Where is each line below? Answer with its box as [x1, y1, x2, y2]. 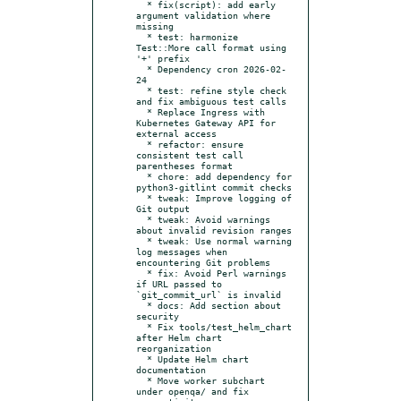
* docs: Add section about [136, 299, 147, 311]
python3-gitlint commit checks [136, 181, 292, 192]
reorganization [136, 342, 211, 354]
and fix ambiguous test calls [136, 95, 286, 107]
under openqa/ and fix [136, 385, 249, 397]
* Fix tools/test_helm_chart [136, 320, 147, 332]
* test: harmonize [136, 30, 147, 42]
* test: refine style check [136, 84, 147, 96]
